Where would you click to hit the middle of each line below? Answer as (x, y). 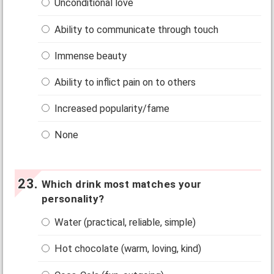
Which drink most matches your (121, 184)
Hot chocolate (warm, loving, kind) (127, 249)
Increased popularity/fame (111, 109)
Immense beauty (90, 56)
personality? (73, 199)
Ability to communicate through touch (135, 29)
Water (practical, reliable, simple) (124, 223)
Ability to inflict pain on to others (124, 82)
